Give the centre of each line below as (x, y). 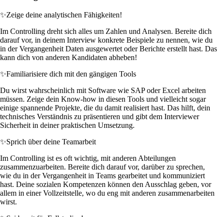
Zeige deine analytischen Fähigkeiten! (64, 15)
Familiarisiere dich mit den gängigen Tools (71, 74)
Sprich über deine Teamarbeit (51, 141)
